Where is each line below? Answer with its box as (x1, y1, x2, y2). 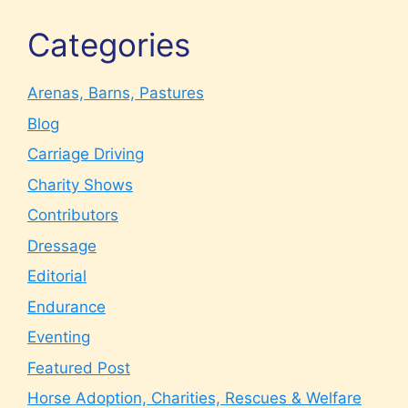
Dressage (27, 236, 97, 255)
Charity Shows (27, 175, 133, 194)
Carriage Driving (27, 145, 144, 163)
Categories (27, 25, 190, 64)
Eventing (27, 328, 90, 346)
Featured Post (27, 358, 130, 377)
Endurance (27, 297, 106, 316)
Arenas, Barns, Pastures (27, 84, 204, 102)
